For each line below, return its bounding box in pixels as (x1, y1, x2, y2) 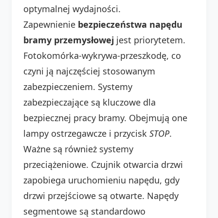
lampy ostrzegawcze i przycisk (23, 127, 149, 139)
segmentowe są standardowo (23, 205, 145, 217)
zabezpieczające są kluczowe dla (23, 96, 156, 108)
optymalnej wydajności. (23, 2, 121, 15)
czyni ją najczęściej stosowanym (23, 65, 155, 77)
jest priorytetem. (114, 34, 185, 46)
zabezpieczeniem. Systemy (23, 80, 132, 92)
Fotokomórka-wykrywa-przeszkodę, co (23, 49, 181, 61)
